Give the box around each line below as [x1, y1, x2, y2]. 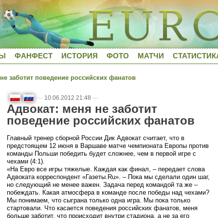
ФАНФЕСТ [15, 52, 53, 60]
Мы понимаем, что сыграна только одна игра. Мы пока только [7, 196, 190, 204]
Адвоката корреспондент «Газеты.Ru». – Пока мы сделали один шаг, [7, 173, 210, 181]
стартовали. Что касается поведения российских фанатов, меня [7, 204, 198, 212]
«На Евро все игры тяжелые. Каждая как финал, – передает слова [7, 165, 205, 173]
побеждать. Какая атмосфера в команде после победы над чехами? [7, 188, 209, 196]
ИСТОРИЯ [61, 52, 98, 60]
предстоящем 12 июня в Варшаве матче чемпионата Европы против [7, 142, 209, 149]
